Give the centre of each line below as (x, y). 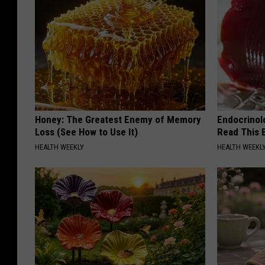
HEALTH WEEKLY (59, 147)
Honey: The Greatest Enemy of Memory (118, 119)
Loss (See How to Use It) (86, 132)
